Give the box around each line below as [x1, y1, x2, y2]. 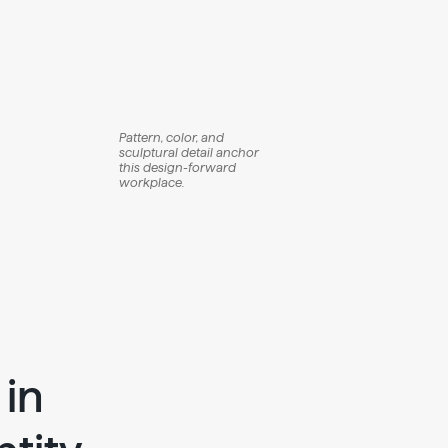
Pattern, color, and [119, 131, 225, 144]
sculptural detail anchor [119, 146, 260, 159]
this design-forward [119, 161, 237, 174]
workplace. [119, 176, 185, 189]
